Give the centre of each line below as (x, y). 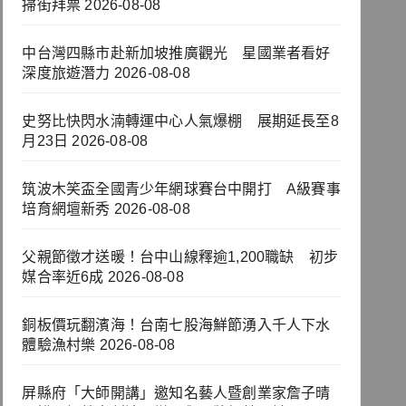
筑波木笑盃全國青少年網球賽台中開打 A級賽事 (181, 189)
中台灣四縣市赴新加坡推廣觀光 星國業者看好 (176, 53)
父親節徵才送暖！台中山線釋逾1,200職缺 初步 (180, 257)
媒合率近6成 (63, 277)
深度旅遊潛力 (66, 73)
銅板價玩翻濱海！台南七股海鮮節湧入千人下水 (176, 325)
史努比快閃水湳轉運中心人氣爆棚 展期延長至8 (180, 121)
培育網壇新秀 (66, 209)
